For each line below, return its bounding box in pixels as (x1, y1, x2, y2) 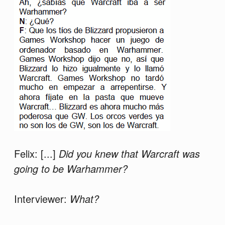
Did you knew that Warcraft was (58, 146, 200, 161)
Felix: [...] (14, 146, 59, 161)
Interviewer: (14, 191, 70, 206)
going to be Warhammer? (14, 161, 128, 176)
